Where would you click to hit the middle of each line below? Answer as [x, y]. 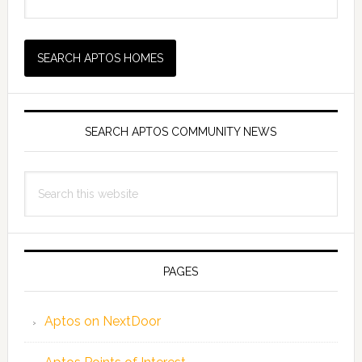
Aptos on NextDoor [102, 321]
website [46, 222]
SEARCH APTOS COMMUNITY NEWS [181, 131]
